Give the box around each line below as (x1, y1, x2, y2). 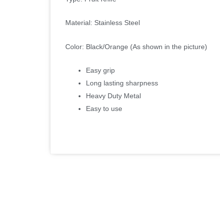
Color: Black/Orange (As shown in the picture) (65, 42, 207, 51)
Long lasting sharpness (86, 79, 158, 87)
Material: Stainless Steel (65, 19, 140, 27)
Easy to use (86, 105, 122, 113)
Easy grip (86, 66, 115, 75)
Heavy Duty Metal (86, 92, 141, 100)
